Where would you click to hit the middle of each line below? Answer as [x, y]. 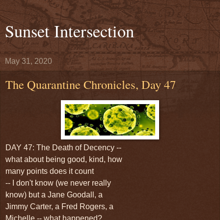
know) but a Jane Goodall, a [54, 194]
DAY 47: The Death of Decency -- [63, 147]
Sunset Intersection [69, 31]
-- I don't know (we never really [58, 183]
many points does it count [50, 171]
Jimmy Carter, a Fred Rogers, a [59, 206]
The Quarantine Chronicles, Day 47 [91, 84]
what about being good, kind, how [64, 159]
